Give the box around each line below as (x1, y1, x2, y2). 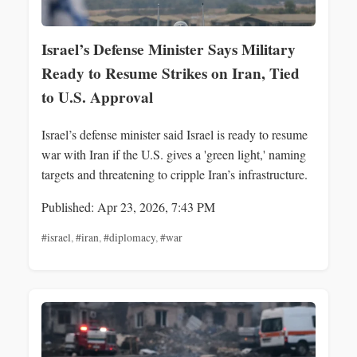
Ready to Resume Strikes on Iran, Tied (41, 61, 300, 84)
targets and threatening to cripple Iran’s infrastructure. (41, 166, 308, 183)
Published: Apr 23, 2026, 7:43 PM (41, 198, 215, 216)
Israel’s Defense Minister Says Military (41, 37, 296, 61)
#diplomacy (104, 230, 155, 245)
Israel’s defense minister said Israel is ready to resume (41, 126, 308, 143)
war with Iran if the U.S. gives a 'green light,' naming (41, 146, 306, 163)
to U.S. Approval (41, 85, 153, 108)
